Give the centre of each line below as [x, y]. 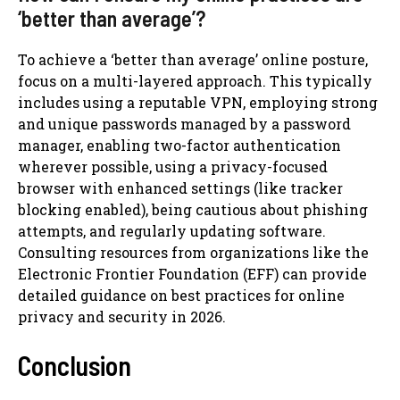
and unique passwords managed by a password [184, 123]
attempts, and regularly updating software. [172, 230]
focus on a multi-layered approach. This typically [195, 80]
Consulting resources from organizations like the [193, 252]
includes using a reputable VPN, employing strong [198, 102]
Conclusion [75, 365]
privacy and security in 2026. [122, 316]
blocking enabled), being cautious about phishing [193, 209]
